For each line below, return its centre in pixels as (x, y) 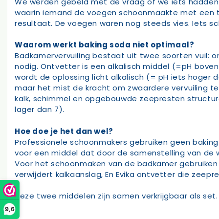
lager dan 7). (40, 109)
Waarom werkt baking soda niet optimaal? (105, 45)
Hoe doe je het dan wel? (64, 131)
